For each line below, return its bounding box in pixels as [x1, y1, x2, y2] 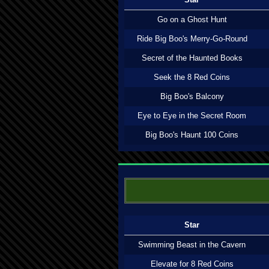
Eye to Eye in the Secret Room [138, 111, 246, 120]
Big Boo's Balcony [160, 92, 224, 101]
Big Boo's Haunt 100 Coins [145, 130, 238, 139]
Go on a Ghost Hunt [157, 15, 227, 24]
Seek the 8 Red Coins [154, 73, 230, 82]
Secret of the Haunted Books [141, 53, 243, 62]
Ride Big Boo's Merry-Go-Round [136, 34, 247, 43]
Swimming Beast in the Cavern [138, 240, 246, 249]
